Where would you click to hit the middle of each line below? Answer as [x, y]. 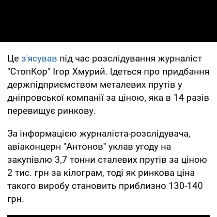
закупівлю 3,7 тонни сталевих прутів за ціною [107, 159]
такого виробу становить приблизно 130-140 [105, 186]
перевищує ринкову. [52, 110]
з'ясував [39, 58]
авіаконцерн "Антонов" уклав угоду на [89, 146]
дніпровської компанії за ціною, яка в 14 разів [108, 97]
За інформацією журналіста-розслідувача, [99, 133]
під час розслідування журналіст [130, 58]
